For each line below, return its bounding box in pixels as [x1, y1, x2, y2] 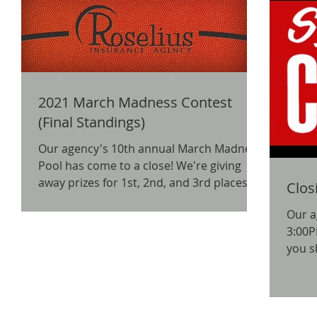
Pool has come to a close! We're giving [38, 158, 176, 173]
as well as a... [38, 192, 106, 207]
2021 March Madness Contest [38, 93, 232, 112]
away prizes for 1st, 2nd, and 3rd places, [38, 175, 250, 190]
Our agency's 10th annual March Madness [38, 141, 263, 156]
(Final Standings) [38, 113, 145, 132]
